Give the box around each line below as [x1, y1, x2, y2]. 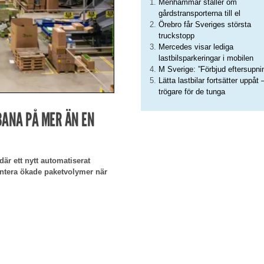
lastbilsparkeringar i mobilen [159, 54, 253, 63]
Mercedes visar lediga [159, 42, 233, 52]
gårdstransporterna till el [159, 9, 240, 18]
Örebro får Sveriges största [159, 20, 251, 29]
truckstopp [159, 31, 194, 41]
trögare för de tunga [159, 87, 225, 97]
